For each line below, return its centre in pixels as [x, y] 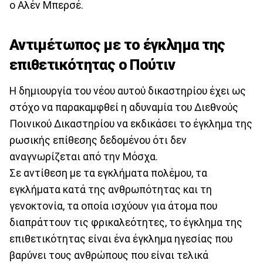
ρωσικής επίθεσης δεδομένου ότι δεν [98, 140]
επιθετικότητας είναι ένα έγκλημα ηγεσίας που [121, 239]
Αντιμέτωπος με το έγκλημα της [117, 45]
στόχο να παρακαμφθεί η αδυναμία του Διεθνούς [124, 107]
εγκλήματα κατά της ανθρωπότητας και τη [111, 189]
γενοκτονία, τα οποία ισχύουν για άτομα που [113, 206]
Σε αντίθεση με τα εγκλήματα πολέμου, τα [108, 173]
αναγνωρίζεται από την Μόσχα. [84, 156]
